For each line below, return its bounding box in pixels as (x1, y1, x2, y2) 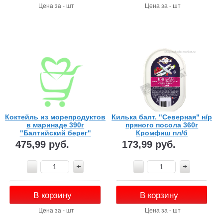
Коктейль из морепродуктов (5, 112, 106, 121)
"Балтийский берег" (19, 128, 91, 137)
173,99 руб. (121, 138, 176, 150)
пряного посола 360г (125, 120, 199, 129)
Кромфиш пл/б (136, 128, 188, 137)
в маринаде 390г (26, 120, 85, 129)
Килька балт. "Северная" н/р (111, 112, 213, 121)
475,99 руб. (15, 138, 69, 150)
